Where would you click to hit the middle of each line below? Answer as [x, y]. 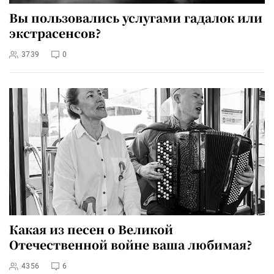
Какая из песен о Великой [91, 229]
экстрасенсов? [55, 33]
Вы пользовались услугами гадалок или [136, 18]
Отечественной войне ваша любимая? [131, 244]
